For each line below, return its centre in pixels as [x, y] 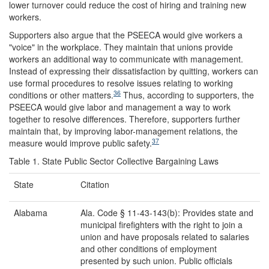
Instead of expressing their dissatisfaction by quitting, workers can [134, 71]
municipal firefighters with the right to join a [162, 225]
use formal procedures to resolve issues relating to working [121, 83]
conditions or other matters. [61, 95]
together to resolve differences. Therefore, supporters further [125, 119]
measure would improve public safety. [80, 143]
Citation [95, 185]
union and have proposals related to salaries [165, 237]
